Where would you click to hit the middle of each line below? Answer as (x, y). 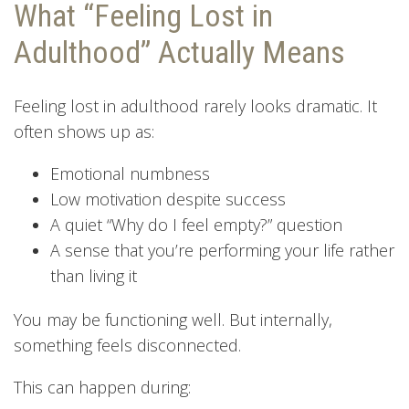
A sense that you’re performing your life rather (222, 250)
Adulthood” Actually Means (179, 52)
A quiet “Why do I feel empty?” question (196, 224)
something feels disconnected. (127, 345)
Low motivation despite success (168, 199)
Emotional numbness (130, 173)
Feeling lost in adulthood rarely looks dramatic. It (195, 105)
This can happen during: (102, 387)
